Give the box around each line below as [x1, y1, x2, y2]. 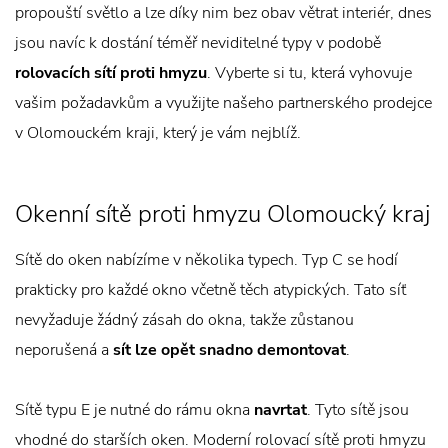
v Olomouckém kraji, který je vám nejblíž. [15, 122, 301, 144]
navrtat [254, 399, 307, 421]
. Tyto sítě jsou [307, 399, 409, 421]
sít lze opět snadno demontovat [113, 339, 346, 361]
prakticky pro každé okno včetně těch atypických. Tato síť [15, 279, 406, 301]
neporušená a [15, 339, 113, 361]
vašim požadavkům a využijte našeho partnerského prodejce [15, 92, 432, 114]
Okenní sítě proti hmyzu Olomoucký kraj [15, 198, 430, 230]
